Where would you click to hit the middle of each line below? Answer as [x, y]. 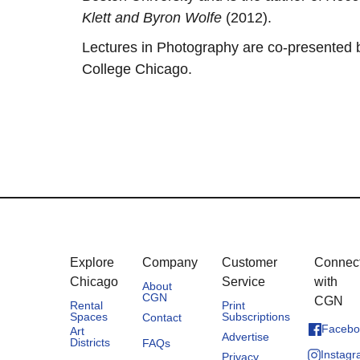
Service [243, 281]
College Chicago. [137, 69]
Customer [250, 262]
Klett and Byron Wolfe [152, 17]
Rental [86, 305]
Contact [162, 317]
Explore [92, 262]
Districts [90, 342]
